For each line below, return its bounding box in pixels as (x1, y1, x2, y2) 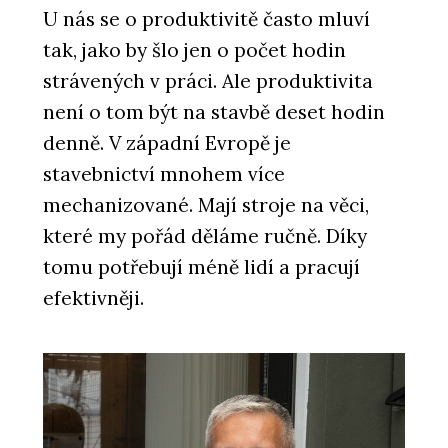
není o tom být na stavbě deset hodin (43, 100, 385, 125)
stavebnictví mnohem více (43, 162, 285, 187)
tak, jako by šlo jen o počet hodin (43, 38, 346, 63)
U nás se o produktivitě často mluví (43, 7, 370, 32)
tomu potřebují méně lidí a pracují (43, 255, 360, 280)
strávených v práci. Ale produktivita (43, 69, 373, 94)
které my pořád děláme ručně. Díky (43, 224, 367, 249)
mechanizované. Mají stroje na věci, (43, 193, 369, 218)
